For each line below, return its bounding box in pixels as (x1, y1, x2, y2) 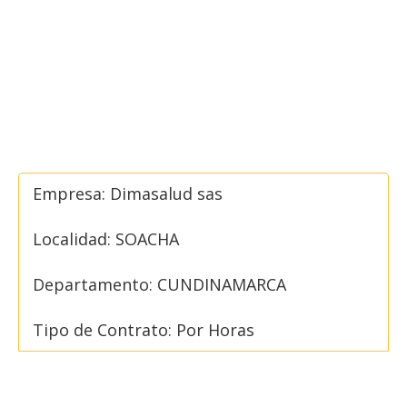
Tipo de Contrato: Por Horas (33, 319, 254, 341)
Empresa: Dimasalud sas (33, 183, 223, 204)
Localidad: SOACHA (33, 228, 179, 250)
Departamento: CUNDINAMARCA (33, 273, 286, 295)
